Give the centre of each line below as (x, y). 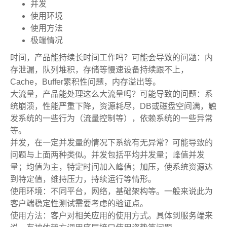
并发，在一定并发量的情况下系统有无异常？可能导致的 (111, 143)
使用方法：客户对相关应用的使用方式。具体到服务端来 (111, 216)
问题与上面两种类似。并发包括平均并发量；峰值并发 (107, 155)
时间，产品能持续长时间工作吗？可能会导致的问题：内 (111, 58)
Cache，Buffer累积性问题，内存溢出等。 (85, 82)
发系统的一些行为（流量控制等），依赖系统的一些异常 (111, 118)
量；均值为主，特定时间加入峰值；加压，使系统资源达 (111, 167)
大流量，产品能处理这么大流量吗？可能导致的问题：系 (111, 94)
